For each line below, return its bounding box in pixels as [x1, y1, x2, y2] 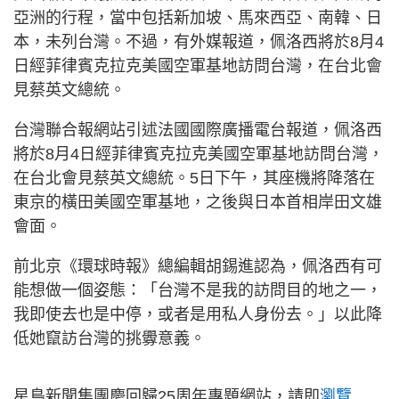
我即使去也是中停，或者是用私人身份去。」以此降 [13, 305, 382, 323]
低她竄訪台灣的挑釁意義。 [13, 330, 206, 347]
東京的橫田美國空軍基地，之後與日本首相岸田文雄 [13, 193, 382, 211]
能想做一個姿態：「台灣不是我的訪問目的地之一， [13, 281, 382, 299]
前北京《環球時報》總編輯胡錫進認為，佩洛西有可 [13, 257, 382, 275]
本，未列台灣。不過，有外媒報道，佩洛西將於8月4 [13, 33, 384, 51]
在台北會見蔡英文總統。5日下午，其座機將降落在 [13, 169, 375, 187]
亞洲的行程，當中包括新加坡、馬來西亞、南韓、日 [13, 9, 382, 27]
